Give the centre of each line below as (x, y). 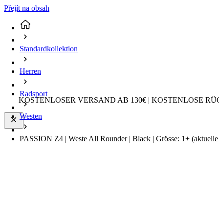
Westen (31, 116)
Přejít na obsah (27, 8)
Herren (30, 71)
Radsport (33, 94)
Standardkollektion (49, 49)
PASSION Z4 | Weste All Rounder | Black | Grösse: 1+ (106, 139)
